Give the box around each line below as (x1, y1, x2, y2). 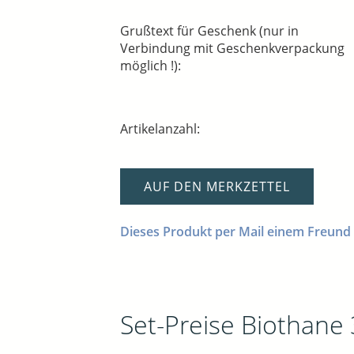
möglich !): (120, 57, 181, 75)
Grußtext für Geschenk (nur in (120, 22, 299, 40)
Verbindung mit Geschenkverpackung (120, 40, 345, 58)
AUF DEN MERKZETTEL (144, 178, 290, 196)
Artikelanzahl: (120, 120, 200, 138)
